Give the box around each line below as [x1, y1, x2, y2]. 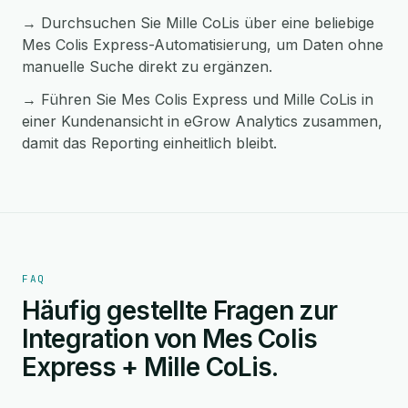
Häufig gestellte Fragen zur [22, 295, 338, 326]
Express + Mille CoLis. [22, 352, 279, 382]
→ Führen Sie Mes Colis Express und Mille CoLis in [22, 90, 373, 108]
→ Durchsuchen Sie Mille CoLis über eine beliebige [22, 14, 374, 32]
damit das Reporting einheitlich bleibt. [22, 134, 277, 152]
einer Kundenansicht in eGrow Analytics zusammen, [22, 112, 382, 130]
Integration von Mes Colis [22, 323, 318, 354]
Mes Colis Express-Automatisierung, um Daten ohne [22, 36, 383, 54]
